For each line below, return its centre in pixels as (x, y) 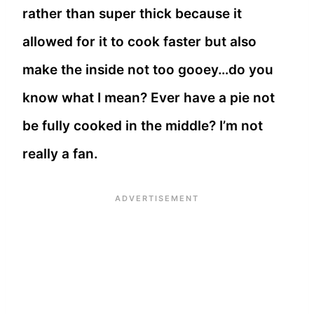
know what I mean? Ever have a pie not (149, 97)
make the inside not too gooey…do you (148, 69)
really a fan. (60, 153)
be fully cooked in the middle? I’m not (143, 125)
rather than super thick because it (132, 13)
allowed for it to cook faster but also (139, 41)
